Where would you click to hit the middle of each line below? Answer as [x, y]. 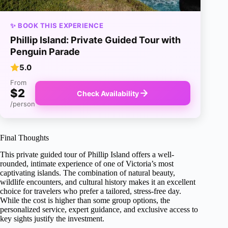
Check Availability [108, 93]
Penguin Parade [45, 52]
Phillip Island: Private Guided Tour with [95, 40]
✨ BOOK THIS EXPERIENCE [57, 26]
